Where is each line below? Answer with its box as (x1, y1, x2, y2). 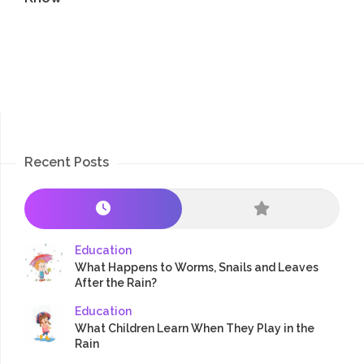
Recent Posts (24, 154, 109, 171)
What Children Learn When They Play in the (75, 322, 314, 336)
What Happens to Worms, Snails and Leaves (75, 261, 318, 275)
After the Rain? (75, 276, 157, 290)
